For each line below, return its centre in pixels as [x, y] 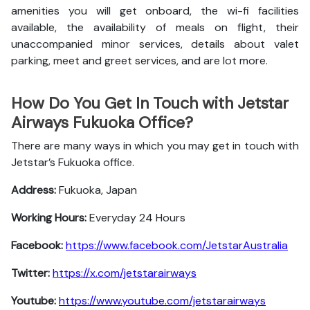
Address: [34, 190]
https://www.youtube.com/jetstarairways [162, 301]
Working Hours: [49, 218]
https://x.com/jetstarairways [125, 273]
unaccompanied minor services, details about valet [155, 44]
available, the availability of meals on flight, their [155, 27]
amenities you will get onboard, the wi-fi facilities [155, 11]
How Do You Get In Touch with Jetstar [150, 103]
